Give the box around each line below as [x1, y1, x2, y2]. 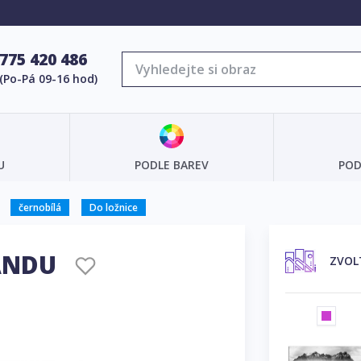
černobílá [19, 200, 61, 214]
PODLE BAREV [135, 157, 209, 172]
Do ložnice [89, 200, 138, 214]
